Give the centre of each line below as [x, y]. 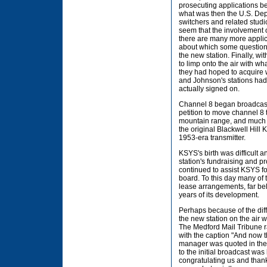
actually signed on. [209, 89]
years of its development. [219, 195]
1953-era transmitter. [212, 138]
